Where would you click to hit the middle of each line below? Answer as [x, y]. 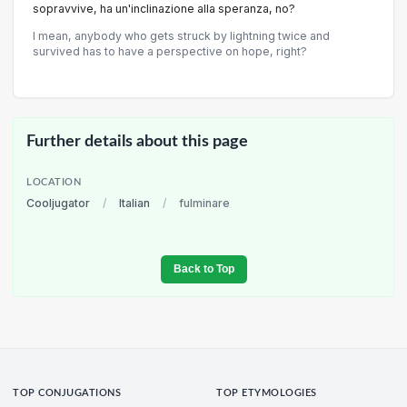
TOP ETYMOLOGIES [267, 394]
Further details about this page [137, 141]
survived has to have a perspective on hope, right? [170, 51]
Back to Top [203, 269]
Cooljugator [58, 203]
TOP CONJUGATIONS [67, 394]
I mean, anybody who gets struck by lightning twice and [181, 35]
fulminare [204, 203]
